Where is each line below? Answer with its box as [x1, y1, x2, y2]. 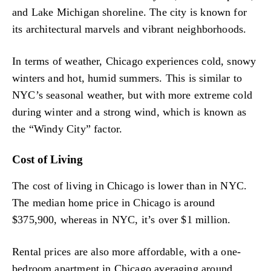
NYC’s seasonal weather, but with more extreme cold [12, 89, 252, 102]
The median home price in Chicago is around [12, 196, 215, 209]
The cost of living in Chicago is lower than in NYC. [12, 179, 247, 192]
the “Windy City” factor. [12, 123, 123, 135]
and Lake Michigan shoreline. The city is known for [12, 5, 247, 18]
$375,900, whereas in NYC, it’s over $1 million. [12, 213, 231, 226]
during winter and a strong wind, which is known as [12, 106, 246, 119]
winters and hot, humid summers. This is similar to [12, 72, 242, 85]
